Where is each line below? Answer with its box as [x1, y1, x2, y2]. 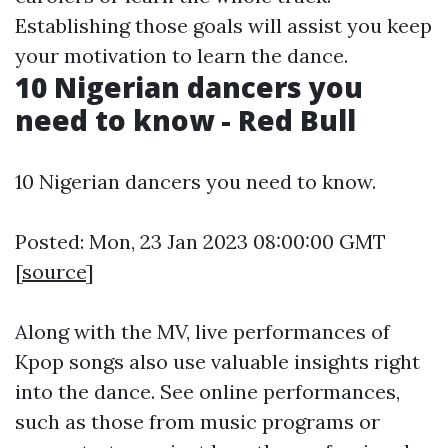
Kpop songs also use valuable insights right [15, 349, 420, 374]
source [22, 259, 86, 284]
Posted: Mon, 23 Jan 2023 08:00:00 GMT [15, 229, 386, 254]
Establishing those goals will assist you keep [15, 13, 432, 38]
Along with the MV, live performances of [15, 319, 390, 344]
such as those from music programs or [15, 409, 380, 434]
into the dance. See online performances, [15, 379, 400, 404]
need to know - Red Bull [15, 101, 356, 139]
